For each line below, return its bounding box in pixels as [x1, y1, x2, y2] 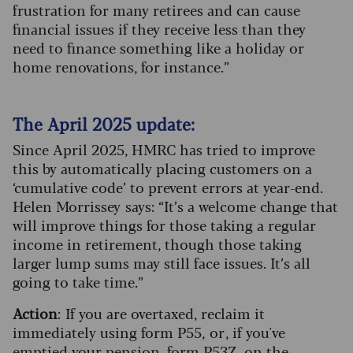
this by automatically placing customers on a [13, 158, 312, 179]
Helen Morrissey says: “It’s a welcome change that [13, 195, 338, 217]
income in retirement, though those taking [13, 233, 302, 255]
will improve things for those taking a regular [13, 214, 316, 236]
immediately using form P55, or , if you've [13, 321, 285, 343]
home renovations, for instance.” [13, 56, 229, 77]
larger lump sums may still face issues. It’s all [13, 252, 310, 273]
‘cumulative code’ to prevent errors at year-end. [13, 176, 324, 198]
